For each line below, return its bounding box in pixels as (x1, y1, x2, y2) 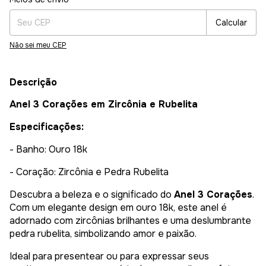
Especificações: (9, 121, 84, 134)
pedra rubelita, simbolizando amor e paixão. (9, 227, 197, 240)
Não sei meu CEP (9, 40, 66, 50)
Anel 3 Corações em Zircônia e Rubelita (9, 98, 198, 111)
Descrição (9, 76, 57, 89)
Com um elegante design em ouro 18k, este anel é (9, 201, 227, 214)
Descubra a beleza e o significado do (9, 188, 174, 201)
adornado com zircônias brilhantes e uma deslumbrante (9, 214, 251, 227)
